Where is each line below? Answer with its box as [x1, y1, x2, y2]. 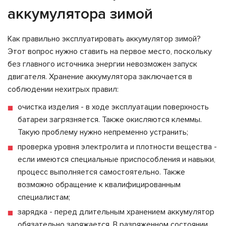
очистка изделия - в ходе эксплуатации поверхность [18, 102, 209, 112]
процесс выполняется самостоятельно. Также [18, 167, 185, 178]
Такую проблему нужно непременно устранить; [18, 127, 188, 138]
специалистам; [18, 192, 70, 203]
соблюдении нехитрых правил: [8, 84, 119, 95]
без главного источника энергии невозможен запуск [8, 59, 197, 70]
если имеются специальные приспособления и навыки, [18, 154, 215, 165]
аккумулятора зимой [8, 5, 153, 24]
